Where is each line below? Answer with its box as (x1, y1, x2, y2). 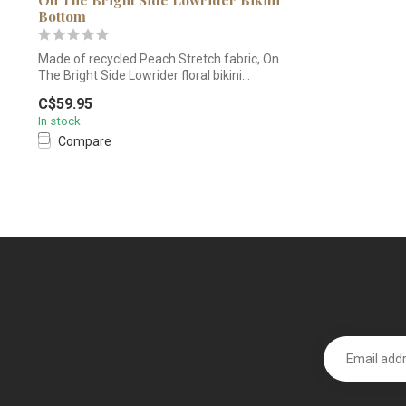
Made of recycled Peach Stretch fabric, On (38, 51, 279, 66)
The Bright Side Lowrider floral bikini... (38, 67, 250, 82)
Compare (58, 134, 111, 150)
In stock (38, 114, 81, 129)
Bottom (38, 5, 86, 25)
